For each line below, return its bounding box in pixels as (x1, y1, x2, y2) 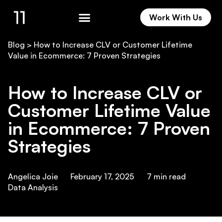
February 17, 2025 (70, 171, 134, 182)
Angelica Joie (8, 171, 58, 182)
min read (154, 171, 186, 182)
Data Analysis (8, 182, 58, 193)
